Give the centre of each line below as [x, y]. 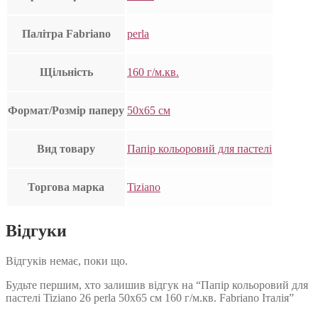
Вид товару [66, 149]
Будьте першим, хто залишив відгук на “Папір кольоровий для [157, 285]
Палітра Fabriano [66, 34]
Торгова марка [66, 187]
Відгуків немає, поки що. [67, 261]
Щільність [66, 72]
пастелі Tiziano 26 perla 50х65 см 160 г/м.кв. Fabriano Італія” [150, 298]
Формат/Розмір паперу [66, 111]
